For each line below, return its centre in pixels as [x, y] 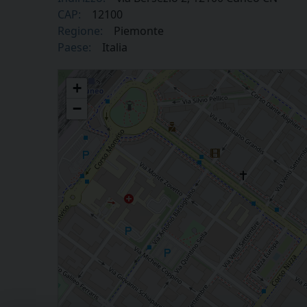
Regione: [80, 30]
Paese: [74, 47]
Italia [115, 47]
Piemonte [139, 30]
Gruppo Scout [84, 75]
